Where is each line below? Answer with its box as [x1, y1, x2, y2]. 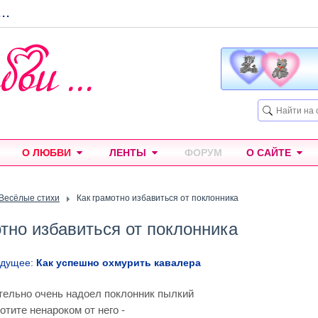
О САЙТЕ [246, 147, 291, 158]
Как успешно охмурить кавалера [36, 257, 201, 268]
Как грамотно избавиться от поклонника [77, 193, 238, 203]
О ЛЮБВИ [22, 147, 71, 158]
